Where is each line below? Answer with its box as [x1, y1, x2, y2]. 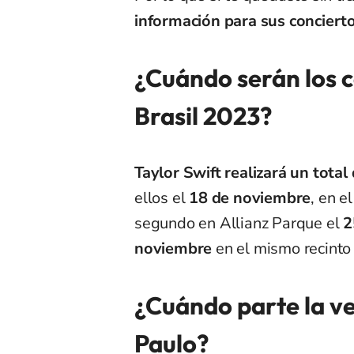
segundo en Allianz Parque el [134, 213, 344, 235]
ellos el [134, 187, 190, 209]
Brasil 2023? [134, 100, 272, 132]
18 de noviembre [189, 187, 311, 209]
